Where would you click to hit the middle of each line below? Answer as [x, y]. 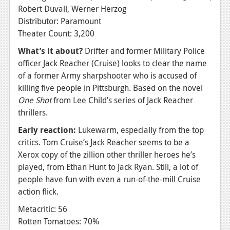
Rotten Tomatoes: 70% [59, 221]
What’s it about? [50, 51]
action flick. [38, 191]
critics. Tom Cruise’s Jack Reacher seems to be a [104, 142]
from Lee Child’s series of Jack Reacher [122, 100]
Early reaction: [48, 130]
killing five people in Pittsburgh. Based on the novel [110, 88]
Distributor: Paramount [60, 21]
